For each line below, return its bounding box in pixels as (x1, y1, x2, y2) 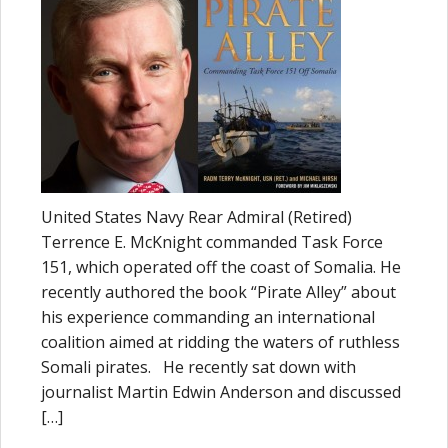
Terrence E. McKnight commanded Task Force (41, 231, 383, 253)
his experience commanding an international (41, 306, 375, 328)
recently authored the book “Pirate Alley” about (41, 281, 396, 303)
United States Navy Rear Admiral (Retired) (41, 206, 352, 228)
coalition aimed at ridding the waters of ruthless (41, 331, 400, 353)
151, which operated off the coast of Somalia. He (41, 256, 401, 278)
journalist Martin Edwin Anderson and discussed (41, 381, 401, 403)
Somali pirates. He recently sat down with (41, 356, 356, 378)
